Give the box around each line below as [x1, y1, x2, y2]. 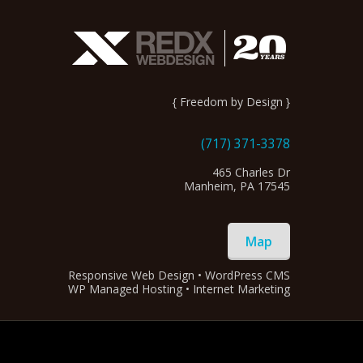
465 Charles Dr [212, 164, 290, 180]
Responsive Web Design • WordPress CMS [68, 267, 290, 283]
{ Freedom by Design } [173, 94, 290, 109]
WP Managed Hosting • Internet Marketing [68, 281, 290, 297]
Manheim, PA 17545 [184, 178, 290, 194]
